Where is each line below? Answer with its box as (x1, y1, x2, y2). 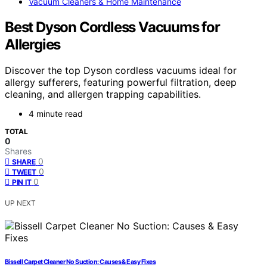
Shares (5, 146, 32, 157)
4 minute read (29, 108, 83, 119)
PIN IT (12, 178, 32, 187)
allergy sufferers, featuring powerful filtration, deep (5, 76, 237, 89)
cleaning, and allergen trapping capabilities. (5, 88, 201, 101)
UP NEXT (5, 198, 36, 208)
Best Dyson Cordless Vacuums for (5, 18, 220, 36)
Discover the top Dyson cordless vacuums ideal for (5, 64, 237, 77)
